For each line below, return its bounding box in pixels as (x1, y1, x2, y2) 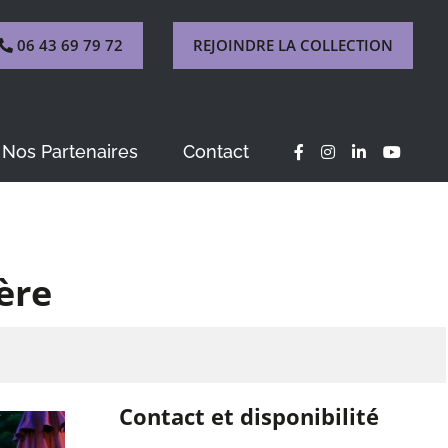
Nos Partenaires (2, 141, 138, 163)
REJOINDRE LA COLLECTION (193, 35, 393, 56)
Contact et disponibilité (119, 401, 380, 432)
